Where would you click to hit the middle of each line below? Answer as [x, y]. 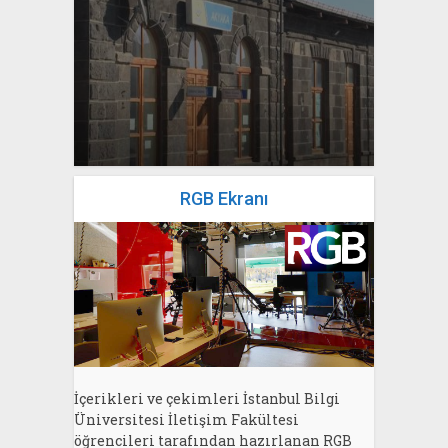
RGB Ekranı [224, 198]
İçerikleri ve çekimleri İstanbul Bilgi [207, 399]
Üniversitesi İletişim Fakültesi [186, 420]
